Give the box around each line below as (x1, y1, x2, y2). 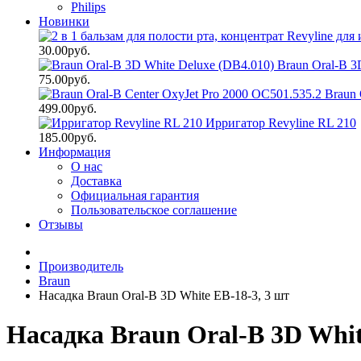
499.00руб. (39, 102, 97, 115)
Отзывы (39, 218, 83, 231)
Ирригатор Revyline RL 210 (205, 116, 356, 130)
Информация (39, 145, 110, 159)
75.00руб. (39, 73, 90, 86)
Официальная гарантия (71, 189, 199, 202)
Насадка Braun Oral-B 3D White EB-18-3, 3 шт (39, 288, 289, 302)
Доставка (71, 174, 122, 188)
